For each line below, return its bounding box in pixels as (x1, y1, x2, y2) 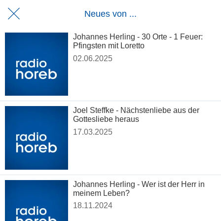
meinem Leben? (73, 188, 130, 197)
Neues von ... (84, 8, 137, 19)
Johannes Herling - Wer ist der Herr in (73, 180, 205, 188)
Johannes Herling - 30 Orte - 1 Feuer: (73, 33, 203, 41)
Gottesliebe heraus (73, 115, 140, 124)
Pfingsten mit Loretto (73, 41, 145, 50)
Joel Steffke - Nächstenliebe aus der (73, 106, 200, 115)
